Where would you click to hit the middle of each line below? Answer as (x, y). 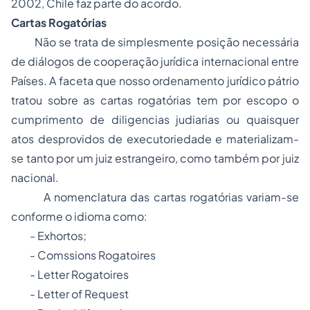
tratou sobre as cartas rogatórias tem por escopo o (155, 100)
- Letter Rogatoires (70, 274)
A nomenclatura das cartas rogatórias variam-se (155, 197)
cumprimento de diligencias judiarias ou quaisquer (155, 119)
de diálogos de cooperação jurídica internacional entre (155, 61)
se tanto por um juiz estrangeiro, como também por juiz (155, 158)
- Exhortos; (58, 236)
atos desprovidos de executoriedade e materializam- (155, 139)
